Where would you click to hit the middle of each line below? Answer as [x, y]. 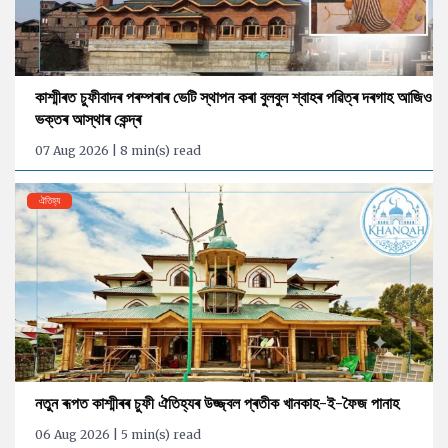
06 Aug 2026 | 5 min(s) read [118, 435]
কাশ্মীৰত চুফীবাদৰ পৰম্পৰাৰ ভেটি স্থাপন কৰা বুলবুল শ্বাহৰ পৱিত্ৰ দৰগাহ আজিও [233, 97]
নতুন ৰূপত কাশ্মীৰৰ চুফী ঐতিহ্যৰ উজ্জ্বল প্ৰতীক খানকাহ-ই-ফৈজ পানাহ [217, 403]
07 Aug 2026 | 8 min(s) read [118, 151]
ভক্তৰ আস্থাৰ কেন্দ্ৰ [88, 119]
